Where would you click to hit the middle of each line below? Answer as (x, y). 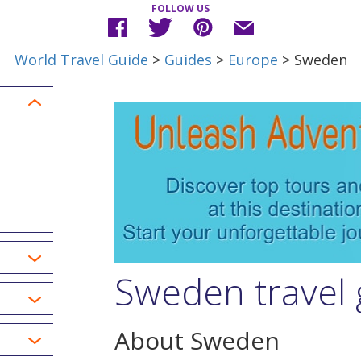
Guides (188, 60)
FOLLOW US (180, 8)
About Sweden (197, 340)
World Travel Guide (81, 60)
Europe (253, 60)
